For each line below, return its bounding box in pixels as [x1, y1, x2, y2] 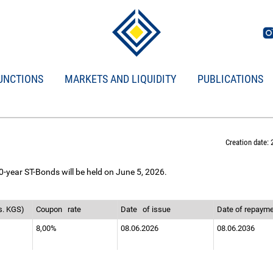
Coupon [36, 205, 66, 214]
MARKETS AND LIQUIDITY [65, 73, 176, 85]
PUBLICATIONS [197, 73, 263, 85]
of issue [143, 205, 172, 214]
